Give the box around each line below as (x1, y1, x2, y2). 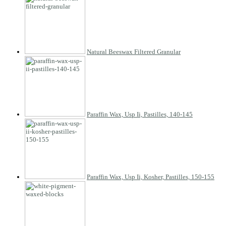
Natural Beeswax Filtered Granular (87, 47, 181, 55)
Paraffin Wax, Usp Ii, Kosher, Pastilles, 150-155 (87, 173, 214, 181)
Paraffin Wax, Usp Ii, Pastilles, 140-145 (87, 110, 193, 118)
